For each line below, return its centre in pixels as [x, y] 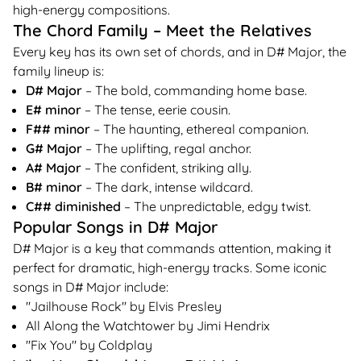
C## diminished [73, 206]
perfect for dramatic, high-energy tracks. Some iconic [170, 268]
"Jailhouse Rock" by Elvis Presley [124, 306]
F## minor [58, 129]
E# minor [54, 110]
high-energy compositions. [91, 10]
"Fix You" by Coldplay [89, 345]
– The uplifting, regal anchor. [167, 148]
